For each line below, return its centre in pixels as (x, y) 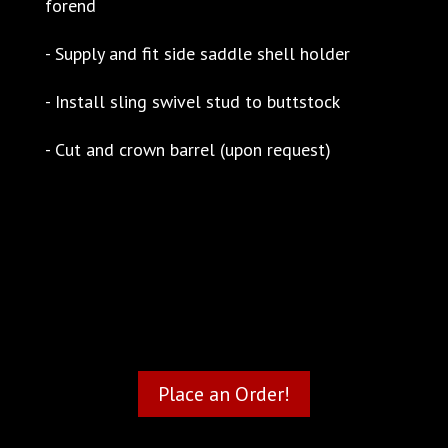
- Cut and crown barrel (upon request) (187, 149)
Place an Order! (223, 393)
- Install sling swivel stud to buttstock (192, 101)
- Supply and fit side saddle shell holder (197, 53)
